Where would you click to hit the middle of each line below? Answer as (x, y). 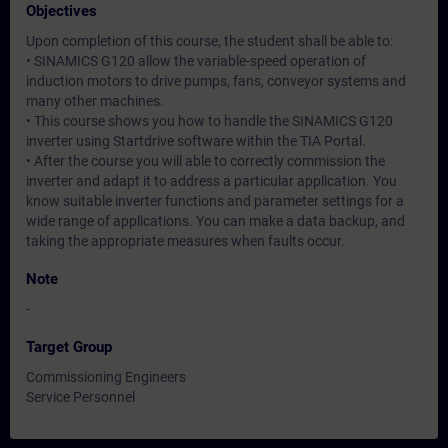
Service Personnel (80, 397)
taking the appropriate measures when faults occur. (185, 241)
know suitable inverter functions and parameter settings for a (215, 201)
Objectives (61, 11)
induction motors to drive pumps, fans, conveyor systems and (216, 81)
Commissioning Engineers (106, 377)
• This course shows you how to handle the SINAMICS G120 (209, 121)
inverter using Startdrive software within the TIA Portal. (196, 141)
